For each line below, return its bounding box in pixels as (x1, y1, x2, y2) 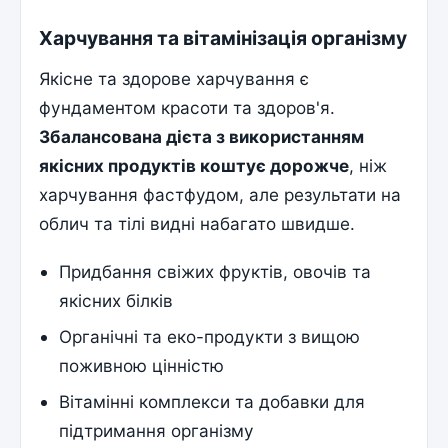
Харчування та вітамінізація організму (39, 25, 408, 50)
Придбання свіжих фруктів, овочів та (59, 260, 372, 282)
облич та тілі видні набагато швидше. (39, 213, 356, 235)
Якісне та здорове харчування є (39, 68, 310, 90)
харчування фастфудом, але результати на (39, 184, 402, 206)
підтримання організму (59, 420, 255, 442)
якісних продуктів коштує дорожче (39, 155, 350, 177)
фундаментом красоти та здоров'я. (39, 97, 336, 119)
